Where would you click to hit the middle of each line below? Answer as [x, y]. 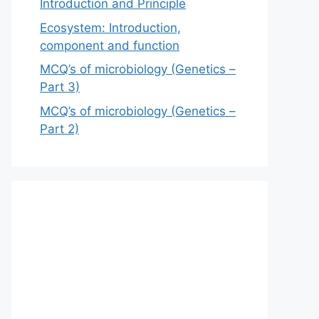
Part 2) [59, 129]
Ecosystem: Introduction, [110, 27]
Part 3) [60, 87]
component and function [110, 45]
